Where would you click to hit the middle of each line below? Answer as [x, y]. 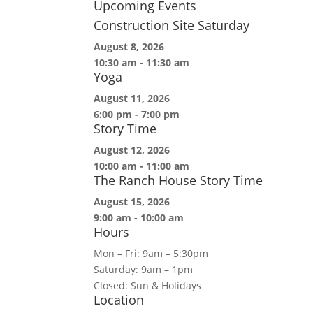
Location [119, 300]
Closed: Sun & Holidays [148, 285]
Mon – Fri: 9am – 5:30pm [151, 253]
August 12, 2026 [132, 150]
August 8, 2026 [129, 46]
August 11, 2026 [132, 98]
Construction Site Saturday [172, 25]
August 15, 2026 [132, 202]
